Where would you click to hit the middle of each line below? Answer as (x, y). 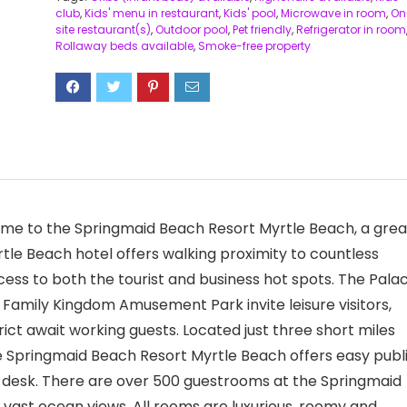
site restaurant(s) (103, 30)
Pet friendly (262, 30)
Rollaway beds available (124, 46)
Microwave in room (333, 13)
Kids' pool (249, 13)
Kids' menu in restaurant (151, 13)
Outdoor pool (191, 30)
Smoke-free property (254, 46)
